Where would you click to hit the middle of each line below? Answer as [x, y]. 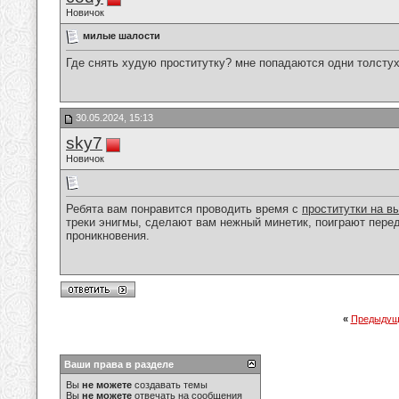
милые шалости [122, 35]
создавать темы [170, 385]
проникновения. [108, 236]
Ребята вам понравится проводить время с [184, 209]
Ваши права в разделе [119, 364]
